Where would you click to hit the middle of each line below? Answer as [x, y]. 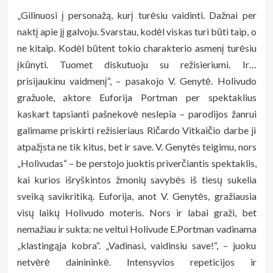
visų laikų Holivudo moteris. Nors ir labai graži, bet [136, 212]
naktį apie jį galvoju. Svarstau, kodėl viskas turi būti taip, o [136, 31]
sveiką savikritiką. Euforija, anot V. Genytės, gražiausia [136, 196]
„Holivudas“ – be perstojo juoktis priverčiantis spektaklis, [136, 163]
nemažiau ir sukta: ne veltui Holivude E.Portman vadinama [136, 229]
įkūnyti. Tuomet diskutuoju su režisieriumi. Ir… [136, 64]
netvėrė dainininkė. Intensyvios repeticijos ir [136, 261]
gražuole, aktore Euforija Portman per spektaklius [136, 97]
